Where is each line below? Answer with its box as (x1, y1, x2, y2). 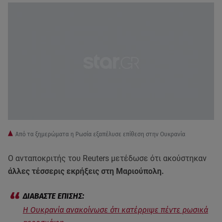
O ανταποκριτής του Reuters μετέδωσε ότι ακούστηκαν (8, 154, 207, 164)
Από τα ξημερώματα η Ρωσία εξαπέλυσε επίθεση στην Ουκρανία (15, 131, 185, 138)
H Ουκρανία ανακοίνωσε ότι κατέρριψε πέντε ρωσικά (23, 205, 208, 215)
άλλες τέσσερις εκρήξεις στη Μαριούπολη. (8, 166, 166, 176)
